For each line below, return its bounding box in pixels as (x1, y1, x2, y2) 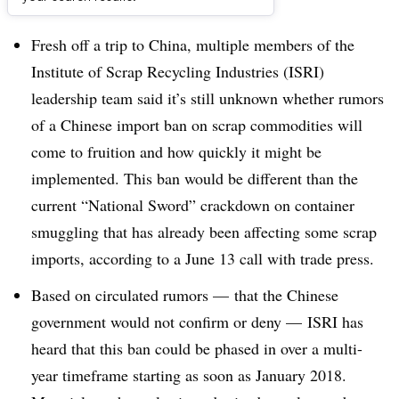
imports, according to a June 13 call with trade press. (31, 248, 374, 269)
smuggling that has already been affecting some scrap (31, 221, 377, 242)
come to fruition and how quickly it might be (31, 141, 322, 162)
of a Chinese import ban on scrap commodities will (31, 114, 362, 135)
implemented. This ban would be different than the (31, 167, 358, 189)
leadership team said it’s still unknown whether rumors (31, 87, 384, 109)
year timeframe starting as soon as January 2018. (31, 363, 346, 386)
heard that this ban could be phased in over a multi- (31, 337, 362, 359)
